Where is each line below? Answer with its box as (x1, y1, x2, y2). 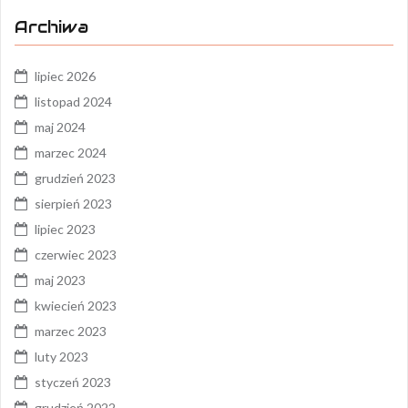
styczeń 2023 (35, 374, 111, 390)
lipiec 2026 (35, 68, 96, 84)
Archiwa (15, 16, 88, 37)
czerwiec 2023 (35, 247, 117, 262)
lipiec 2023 (35, 221, 96, 237)
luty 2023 (35, 349, 88, 364)
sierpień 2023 (35, 196, 112, 211)
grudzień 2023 (35, 170, 116, 186)
